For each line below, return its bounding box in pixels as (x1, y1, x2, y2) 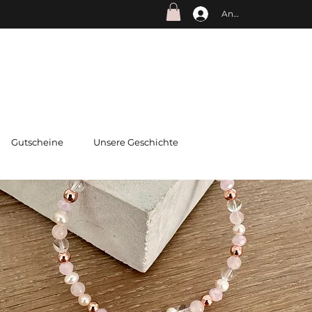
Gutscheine (11, 136, 63, 148)
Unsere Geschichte (93, 136, 178, 148)
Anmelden (221, 8, 265, 19)
